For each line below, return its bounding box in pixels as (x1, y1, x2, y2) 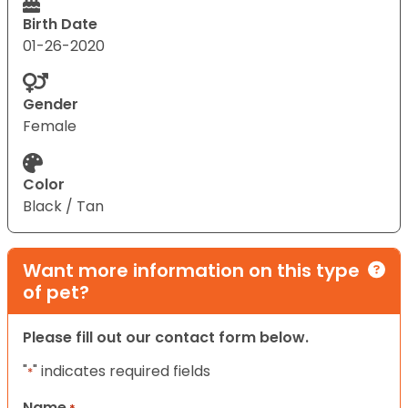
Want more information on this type (23, 257, 360, 283)
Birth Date (23, 13, 97, 35)
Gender (23, 93, 78, 115)
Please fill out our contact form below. (23, 326, 309, 348)
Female (23, 115, 76, 137)
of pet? (23, 279, 89, 305)
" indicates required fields (33, 360, 210, 382)
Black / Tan (23, 195, 104, 217)
